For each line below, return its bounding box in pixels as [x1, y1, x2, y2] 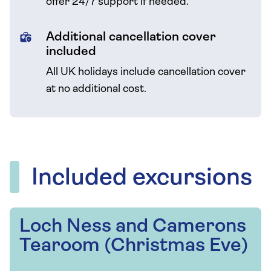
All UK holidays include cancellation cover [46, 67, 246, 78]
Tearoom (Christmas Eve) [19, 237, 248, 256]
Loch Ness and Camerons [19, 217, 246, 237]
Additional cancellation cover [46, 31, 216, 44]
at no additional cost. [46, 83, 146, 95]
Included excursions [31, 166, 252, 191]
